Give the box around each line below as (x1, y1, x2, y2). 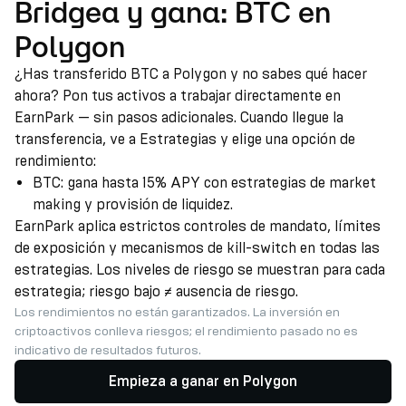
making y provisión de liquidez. (33, 196, 233, 213)
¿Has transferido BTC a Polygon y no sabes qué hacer (14, 65, 367, 82)
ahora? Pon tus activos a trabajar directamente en (14, 87, 341, 104)
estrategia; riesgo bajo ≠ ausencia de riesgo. (14, 283, 298, 300)
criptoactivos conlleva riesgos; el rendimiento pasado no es (14, 324, 358, 339)
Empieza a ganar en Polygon (109, 374, 297, 389)
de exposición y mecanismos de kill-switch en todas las (14, 239, 380, 256)
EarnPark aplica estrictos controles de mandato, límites (14, 217, 381, 235)
